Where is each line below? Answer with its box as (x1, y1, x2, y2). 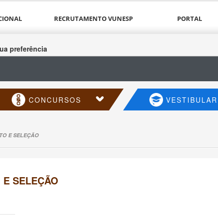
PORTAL (177, 14, 202, 23)
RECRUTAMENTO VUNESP (54, 14, 133, 23)
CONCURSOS (28, 94, 81, 105)
